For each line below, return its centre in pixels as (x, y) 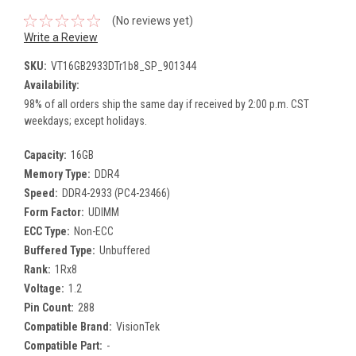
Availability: (52, 85)
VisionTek (137, 326)
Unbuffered (124, 250)
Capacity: (45, 155)
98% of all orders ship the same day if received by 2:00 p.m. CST (166, 104)
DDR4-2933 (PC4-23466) (116, 193)
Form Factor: (54, 212)
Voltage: (44, 288)
